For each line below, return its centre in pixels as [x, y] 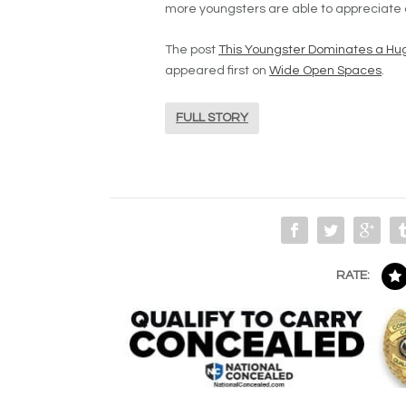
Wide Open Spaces [325, 71]
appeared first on [217, 71]
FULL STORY [212, 118]
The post [192, 50]
